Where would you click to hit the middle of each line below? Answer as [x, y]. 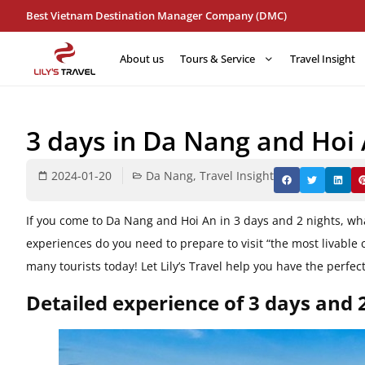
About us [142, 59]
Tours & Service [218, 59]
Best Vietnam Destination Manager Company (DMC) [156, 15]
